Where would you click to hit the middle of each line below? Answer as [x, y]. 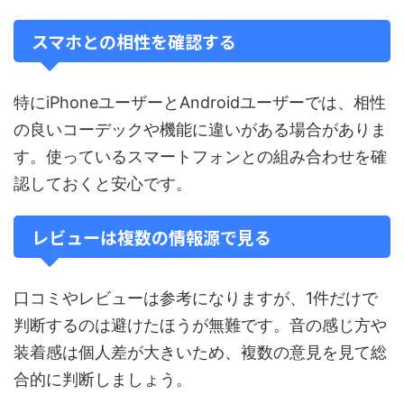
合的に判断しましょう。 [103, 379]
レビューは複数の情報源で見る [151, 237]
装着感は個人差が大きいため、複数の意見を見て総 [200, 352]
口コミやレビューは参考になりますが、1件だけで [196, 298]
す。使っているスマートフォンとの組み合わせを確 [200, 156]
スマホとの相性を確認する [134, 41]
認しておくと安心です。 [103, 184]
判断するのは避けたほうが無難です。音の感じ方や [200, 325]
